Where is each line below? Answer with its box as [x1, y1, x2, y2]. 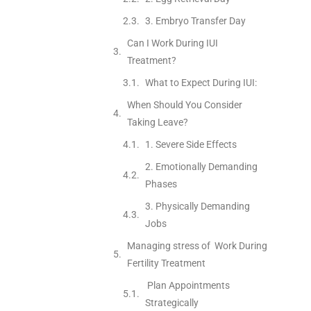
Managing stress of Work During [126, 239, 267, 251]
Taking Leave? [126, 116, 188, 128]
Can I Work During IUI [126, 37, 218, 49]
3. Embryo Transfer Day [144, 15, 246, 26]
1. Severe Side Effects [144, 138, 237, 150]
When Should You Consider [126, 99, 242, 110]
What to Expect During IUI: [144, 76, 257, 88]
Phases [144, 178, 177, 190]
